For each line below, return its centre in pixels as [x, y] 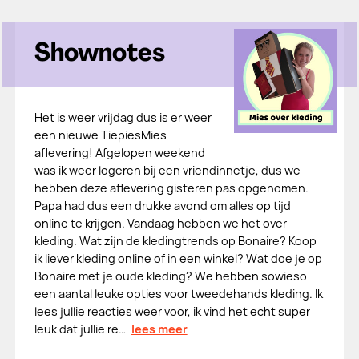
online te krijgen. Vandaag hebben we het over [160, 223]
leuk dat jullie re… [80, 329]
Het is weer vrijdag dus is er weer [123, 117]
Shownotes [99, 54]
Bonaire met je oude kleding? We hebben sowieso [170, 276]
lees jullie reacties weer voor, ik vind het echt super [172, 311]
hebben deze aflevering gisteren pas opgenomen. [171, 188]
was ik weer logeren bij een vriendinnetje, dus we [167, 170]
